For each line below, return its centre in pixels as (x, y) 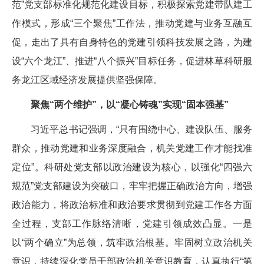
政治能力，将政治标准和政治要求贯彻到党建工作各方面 (132, 204)
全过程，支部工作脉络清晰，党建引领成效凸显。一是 (132, 223)
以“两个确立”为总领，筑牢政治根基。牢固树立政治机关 (132, 242)
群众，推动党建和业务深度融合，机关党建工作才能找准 (132, 148)
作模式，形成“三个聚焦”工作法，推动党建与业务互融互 (132, 23)
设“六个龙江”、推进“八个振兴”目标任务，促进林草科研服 (132, 61)
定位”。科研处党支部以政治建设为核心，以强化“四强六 (132, 167)
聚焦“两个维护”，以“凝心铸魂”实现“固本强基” (130, 104)
